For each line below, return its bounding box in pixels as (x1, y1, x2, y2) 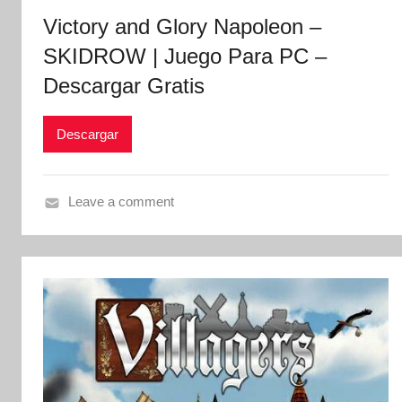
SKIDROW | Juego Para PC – (43, 44, 327, 69)
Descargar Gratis (43, 74, 205, 99)
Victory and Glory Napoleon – (43, 14, 321, 39)
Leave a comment (67, 194, 174, 210)
